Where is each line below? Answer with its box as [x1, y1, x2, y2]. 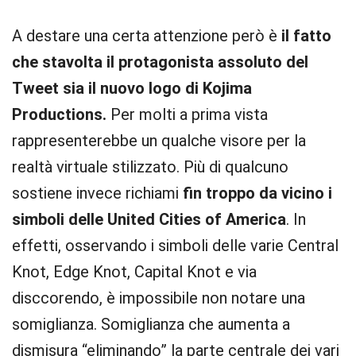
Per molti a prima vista [106, 105, 268, 124]
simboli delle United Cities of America [12, 210, 286, 229]
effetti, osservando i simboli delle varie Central [12, 236, 339, 255]
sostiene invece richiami [12, 184, 179, 203]
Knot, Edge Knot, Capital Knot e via [12, 262, 257, 281]
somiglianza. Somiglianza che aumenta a [12, 315, 290, 334]
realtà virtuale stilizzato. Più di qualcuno [12, 157, 288, 176]
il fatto [281, 26, 331, 45]
